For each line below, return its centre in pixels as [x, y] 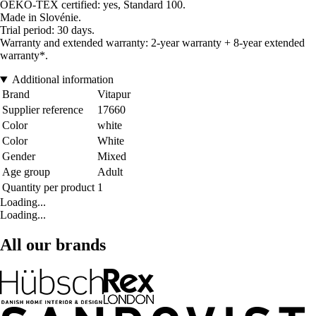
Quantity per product [48, 188]
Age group [26, 172]
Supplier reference [43, 110]
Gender [19, 157]
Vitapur [114, 95]
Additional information [62, 80]
